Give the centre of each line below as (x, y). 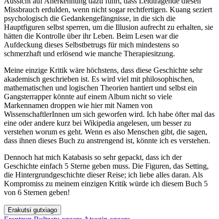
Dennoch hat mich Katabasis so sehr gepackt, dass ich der (93, 157)
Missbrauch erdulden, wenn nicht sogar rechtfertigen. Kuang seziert (108, 10)
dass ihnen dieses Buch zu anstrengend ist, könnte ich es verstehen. (107, 141)
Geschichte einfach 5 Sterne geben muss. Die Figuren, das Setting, (106, 166)
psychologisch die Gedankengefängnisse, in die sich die (90, 19)
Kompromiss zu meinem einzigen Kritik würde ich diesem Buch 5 (106, 184)
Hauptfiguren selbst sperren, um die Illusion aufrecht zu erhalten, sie (109, 27)
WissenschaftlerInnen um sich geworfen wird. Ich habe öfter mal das (109, 114)
